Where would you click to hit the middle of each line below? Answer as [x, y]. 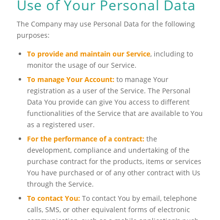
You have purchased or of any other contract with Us [113, 172]
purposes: [33, 35]
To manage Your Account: [70, 79]
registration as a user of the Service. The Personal [109, 90]
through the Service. [60, 184]
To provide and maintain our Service [88, 54]
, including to [171, 54]
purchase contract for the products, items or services [114, 161]
